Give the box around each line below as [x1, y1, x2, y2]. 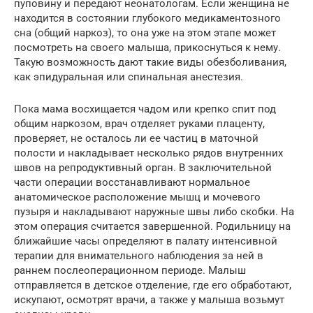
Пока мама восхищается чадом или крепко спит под [14, 103, 276, 116]
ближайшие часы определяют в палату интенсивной [14, 235, 277, 248]
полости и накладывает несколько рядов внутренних [14, 147, 283, 160]
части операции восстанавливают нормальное [14, 176, 250, 189]
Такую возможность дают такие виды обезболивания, [14, 56, 286, 69]
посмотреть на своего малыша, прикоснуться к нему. [14, 41, 281, 54]
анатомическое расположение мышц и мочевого [14, 191, 261, 204]
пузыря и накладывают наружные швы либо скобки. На [14, 205, 294, 219]
